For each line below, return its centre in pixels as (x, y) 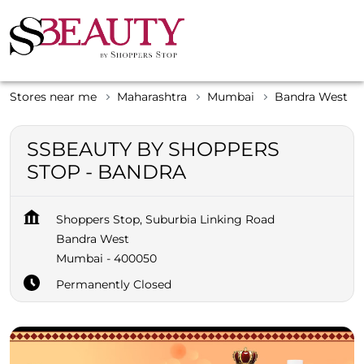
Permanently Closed (114, 284)
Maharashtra (152, 96)
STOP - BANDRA (106, 171)
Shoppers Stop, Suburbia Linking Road (165, 219)
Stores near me (53, 96)
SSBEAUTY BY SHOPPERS (153, 149)
